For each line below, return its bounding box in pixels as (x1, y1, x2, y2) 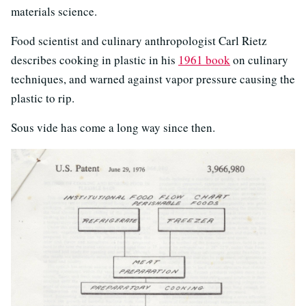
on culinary (230, 51, 288, 68)
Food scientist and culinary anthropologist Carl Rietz (11, 32, 267, 48)
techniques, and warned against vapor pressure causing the (11, 70, 295, 87)
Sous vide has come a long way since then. (11, 119, 215, 135)
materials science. (11, 3, 97, 19)
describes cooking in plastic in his (11, 51, 178, 68)
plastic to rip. (11, 89, 74, 106)
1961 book (178, 51, 230, 68)
